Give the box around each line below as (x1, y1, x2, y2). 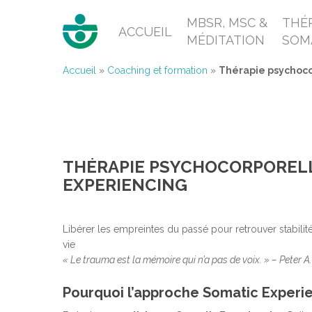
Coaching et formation (107, 65, 208, 76)
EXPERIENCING (63, 175, 187, 196)
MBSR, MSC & (187, 15, 268, 30)
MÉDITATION (187, 33, 265, 47)
